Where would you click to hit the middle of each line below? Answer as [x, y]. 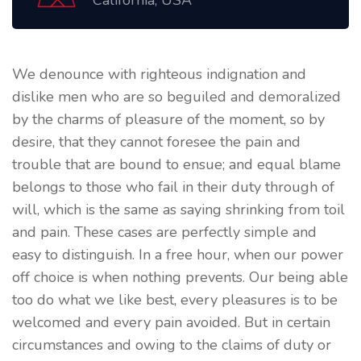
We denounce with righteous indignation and [159, 74]
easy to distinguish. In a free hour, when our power [178, 255]
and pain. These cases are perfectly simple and [164, 232]
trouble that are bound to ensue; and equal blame [176, 164]
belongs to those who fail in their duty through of [173, 187]
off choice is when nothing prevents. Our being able [180, 277]
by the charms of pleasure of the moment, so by [168, 119]
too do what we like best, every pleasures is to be [175, 300]
